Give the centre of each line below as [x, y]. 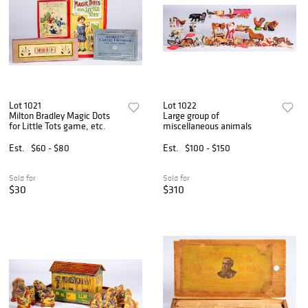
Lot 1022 [180, 105]
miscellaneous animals [208, 125]
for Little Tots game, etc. [57, 125]
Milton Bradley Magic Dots [59, 115]
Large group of [191, 115]
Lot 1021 [25, 105]
